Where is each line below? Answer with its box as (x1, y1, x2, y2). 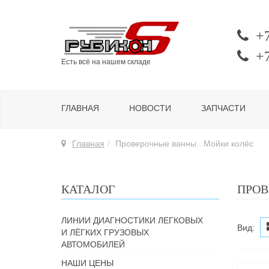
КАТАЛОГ (61, 183, 115, 196)
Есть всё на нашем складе (61, 58, 151, 66)
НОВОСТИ (129, 103, 171, 113)
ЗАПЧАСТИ (201, 103, 246, 113)
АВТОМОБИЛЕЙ (61, 240, 125, 249)
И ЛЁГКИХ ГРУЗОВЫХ (61, 228, 149, 237)
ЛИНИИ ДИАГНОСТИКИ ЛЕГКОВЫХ (61, 216, 203, 225)
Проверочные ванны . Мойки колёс (115, 139, 253, 148)
